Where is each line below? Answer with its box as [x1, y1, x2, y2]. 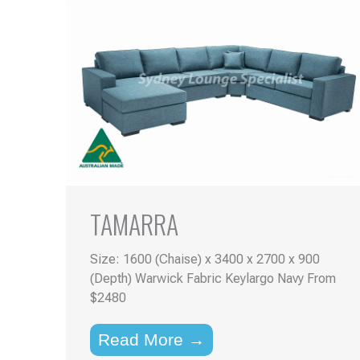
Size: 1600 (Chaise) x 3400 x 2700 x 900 [90, 252, 320, 268]
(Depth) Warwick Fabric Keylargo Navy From [90, 271, 336, 287]
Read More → [98, 330, 205, 350]
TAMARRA [90, 205, 178, 243]
